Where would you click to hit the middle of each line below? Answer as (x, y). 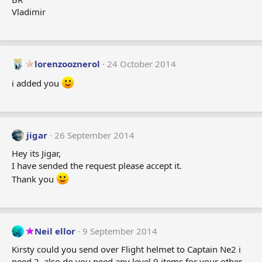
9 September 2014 (120, 231)
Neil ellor (55, 231)
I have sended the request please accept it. (97, 166)
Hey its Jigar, (36, 154)
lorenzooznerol (67, 64)
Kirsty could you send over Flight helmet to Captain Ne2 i (126, 249)
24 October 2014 (142, 64)
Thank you (34, 179)
